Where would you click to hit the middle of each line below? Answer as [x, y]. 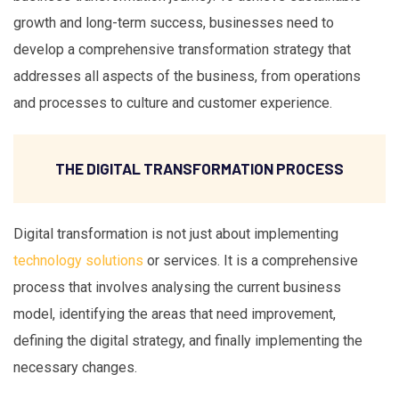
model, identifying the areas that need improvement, [175, 314]
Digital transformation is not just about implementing [176, 234]
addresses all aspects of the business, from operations [187, 76]
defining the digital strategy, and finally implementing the [188, 341]
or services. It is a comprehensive [251, 261]
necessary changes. [75, 368]
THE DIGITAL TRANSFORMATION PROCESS [199, 169]
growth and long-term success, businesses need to [174, 22]
